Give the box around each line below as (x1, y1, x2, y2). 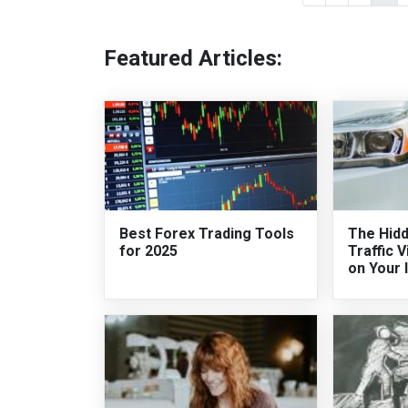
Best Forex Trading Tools (119, 225, 294, 243)
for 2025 (119, 242, 178, 260)
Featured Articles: (104, 46, 282, 72)
